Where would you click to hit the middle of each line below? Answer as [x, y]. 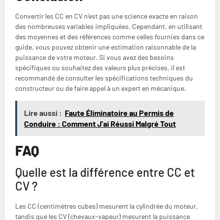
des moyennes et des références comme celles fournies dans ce [110, 37]
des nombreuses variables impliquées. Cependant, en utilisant [109, 27]
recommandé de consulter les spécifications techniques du [104, 78]
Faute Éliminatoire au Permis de [119, 112]
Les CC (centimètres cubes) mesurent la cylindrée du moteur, [107, 206]
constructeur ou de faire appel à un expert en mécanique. [101, 88]
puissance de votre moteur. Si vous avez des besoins [95, 57]
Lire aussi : [43, 112]
